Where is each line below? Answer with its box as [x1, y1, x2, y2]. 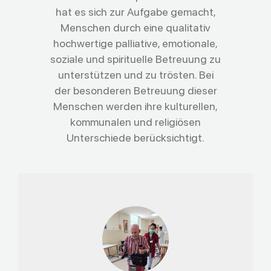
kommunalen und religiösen [70, 116, 201, 129]
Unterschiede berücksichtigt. [67, 131, 204, 145]
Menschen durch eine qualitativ [60, 21, 211, 34]
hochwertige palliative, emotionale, [53, 37, 218, 50]
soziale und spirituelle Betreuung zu [50, 53, 221, 66]
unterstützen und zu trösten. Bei [57, 68, 214, 82]
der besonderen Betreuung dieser [54, 84, 217, 97]
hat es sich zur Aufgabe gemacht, [55, 5, 216, 19]
